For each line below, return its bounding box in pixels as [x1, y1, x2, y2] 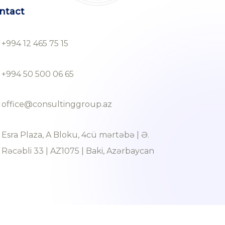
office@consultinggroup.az [1, 99, 112, 109]
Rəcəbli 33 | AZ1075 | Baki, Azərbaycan [1, 146, 154, 156]
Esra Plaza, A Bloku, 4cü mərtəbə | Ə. [1, 130, 149, 140]
